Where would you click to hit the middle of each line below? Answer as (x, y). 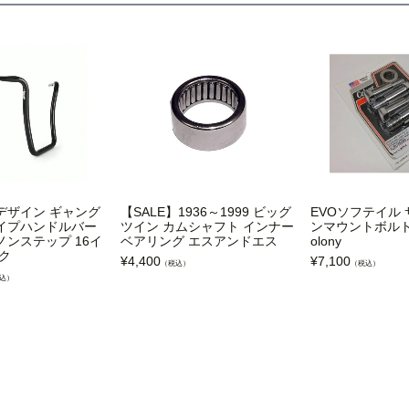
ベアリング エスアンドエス (199, 241)
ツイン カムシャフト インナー (207, 227)
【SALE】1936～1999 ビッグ (206, 212)
